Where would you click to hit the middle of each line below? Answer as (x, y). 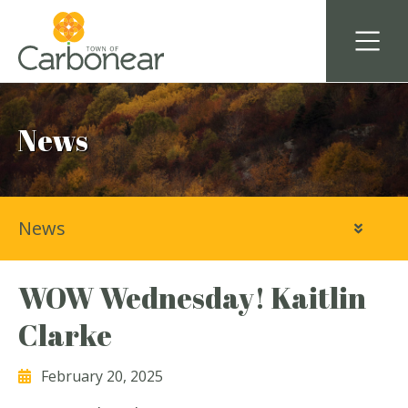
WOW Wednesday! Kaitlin (192, 297)
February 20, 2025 (102, 377)
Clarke (65, 335)
